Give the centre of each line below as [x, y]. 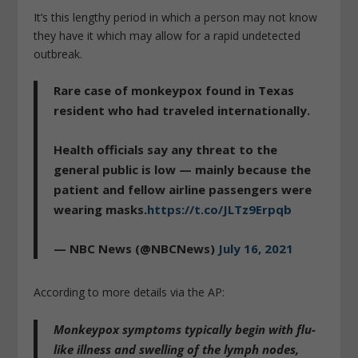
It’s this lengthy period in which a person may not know [176, 17]
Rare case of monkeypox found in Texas [174, 91]
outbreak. [58, 54]
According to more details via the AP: [129, 292]
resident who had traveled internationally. [182, 111]
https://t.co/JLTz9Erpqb [220, 210]
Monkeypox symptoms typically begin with [175, 329]
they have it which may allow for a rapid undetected [167, 35]
